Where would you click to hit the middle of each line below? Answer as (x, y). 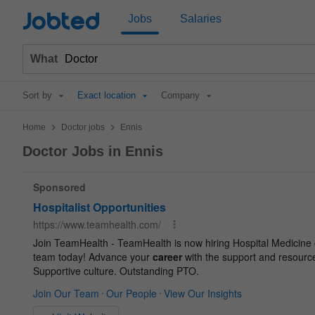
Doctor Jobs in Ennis (93, 151)
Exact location (107, 95)
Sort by (37, 95)
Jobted (61, 22)
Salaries (201, 19)
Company (180, 95)
